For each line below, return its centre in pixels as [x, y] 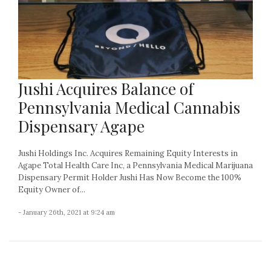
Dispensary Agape [81, 126]
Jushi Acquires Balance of [106, 88]
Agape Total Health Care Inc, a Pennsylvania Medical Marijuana [135, 165]
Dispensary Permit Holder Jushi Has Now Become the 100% [130, 177]
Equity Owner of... [52, 189]
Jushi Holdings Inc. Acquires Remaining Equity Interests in [128, 153]
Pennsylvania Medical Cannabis [129, 107]
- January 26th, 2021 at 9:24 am [67, 212]
